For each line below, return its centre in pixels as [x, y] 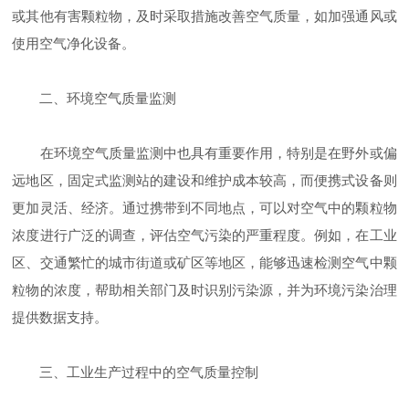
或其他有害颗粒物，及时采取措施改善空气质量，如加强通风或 [204, 16]
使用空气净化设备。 [74, 43]
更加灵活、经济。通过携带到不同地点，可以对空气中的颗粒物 [204, 207]
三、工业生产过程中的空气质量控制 [136, 372]
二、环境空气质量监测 [94, 98]
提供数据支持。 [60, 317]
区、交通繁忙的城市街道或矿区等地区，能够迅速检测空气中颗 [204, 262]
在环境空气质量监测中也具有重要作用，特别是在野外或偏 [204, 152]
